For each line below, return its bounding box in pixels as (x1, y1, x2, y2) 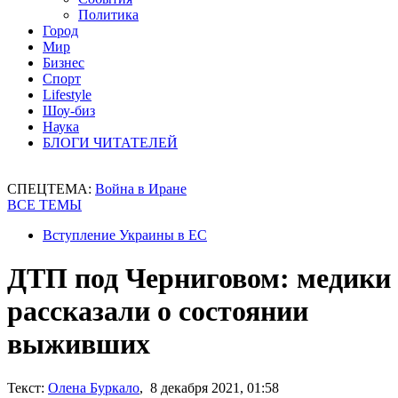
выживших (7, 328, 150, 361)
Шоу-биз (43, 103, 95, 118)
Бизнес (43, 55, 84, 70)
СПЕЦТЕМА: (7, 181, 95, 196)
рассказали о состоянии (7, 295, 308, 328)
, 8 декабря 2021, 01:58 (139, 379, 279, 395)
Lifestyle (43, 87, 92, 102)
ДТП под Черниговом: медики (7, 262, 391, 295)
